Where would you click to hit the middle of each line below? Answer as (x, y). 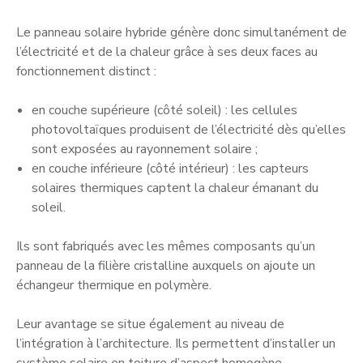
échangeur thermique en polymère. (114, 285)
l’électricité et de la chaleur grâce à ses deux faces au (167, 51)
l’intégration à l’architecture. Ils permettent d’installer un (176, 343)
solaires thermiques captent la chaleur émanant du (175, 188)
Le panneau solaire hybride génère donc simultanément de (181, 32)
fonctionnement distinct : (86, 71)
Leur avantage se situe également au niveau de (150, 324)
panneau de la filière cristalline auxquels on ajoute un (166, 265)
